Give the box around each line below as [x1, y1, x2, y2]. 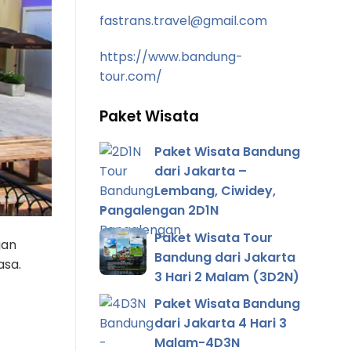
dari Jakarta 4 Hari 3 [154, 314, 287, 333]
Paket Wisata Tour [154, 228, 273, 247]
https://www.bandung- [100, 47, 243, 66]
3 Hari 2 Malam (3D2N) [154, 267, 299, 286]
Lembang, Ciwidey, [154, 182, 276, 201]
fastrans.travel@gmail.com [100, 11, 267, 30]
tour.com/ [100, 67, 162, 85]
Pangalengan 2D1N [100, 201, 219, 220]
